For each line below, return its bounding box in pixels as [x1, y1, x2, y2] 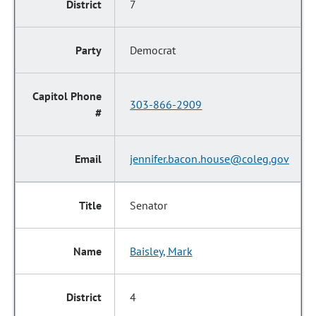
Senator [130, 198, 168, 212]
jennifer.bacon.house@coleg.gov [130, 152, 289, 166]
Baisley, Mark [130, 244, 193, 258]
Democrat [130, 43, 176, 57]
